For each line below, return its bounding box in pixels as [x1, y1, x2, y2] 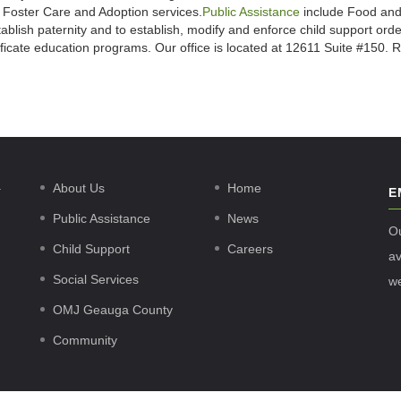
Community [53, 333, 117, 348]
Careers [227, 242, 273, 257]
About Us [53, 181, 105, 196]
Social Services [53, 272, 139, 287]
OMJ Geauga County [53, 303, 173, 318]
